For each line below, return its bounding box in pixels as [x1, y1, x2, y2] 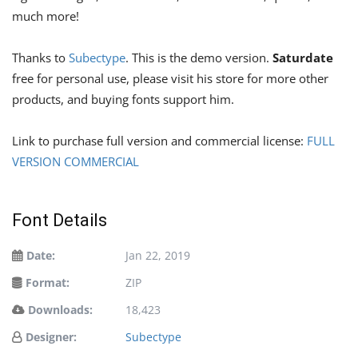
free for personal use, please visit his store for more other [12, 70, 328, 87]
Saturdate [272, 50, 333, 66]
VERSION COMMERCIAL [12, 153, 139, 170]
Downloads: [28, 302, 93, 318]
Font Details [12, 210, 107, 231]
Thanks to [12, 50, 69, 66]
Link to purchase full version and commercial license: [12, 133, 307, 149]
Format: [26, 275, 70, 291]
